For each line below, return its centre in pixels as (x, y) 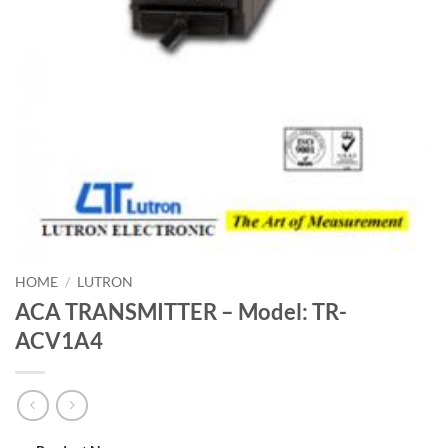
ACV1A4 (59, 340)
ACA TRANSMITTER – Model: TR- (181, 311)
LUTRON (105, 281)
